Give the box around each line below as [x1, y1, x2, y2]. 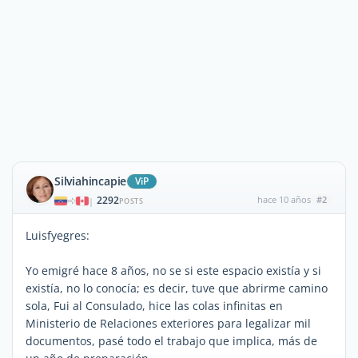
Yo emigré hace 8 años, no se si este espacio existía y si [26, 263, 321, 278]
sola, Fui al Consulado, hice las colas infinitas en [26, 298, 283, 313]
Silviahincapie [54, 173, 127, 189]
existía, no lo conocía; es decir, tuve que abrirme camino [26, 280, 328, 296]
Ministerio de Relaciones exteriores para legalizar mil [26, 316, 311, 331]
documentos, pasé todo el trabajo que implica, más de [26, 333, 317, 348]
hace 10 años [257, 193, 311, 205]
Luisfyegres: [26, 228, 89, 243]
